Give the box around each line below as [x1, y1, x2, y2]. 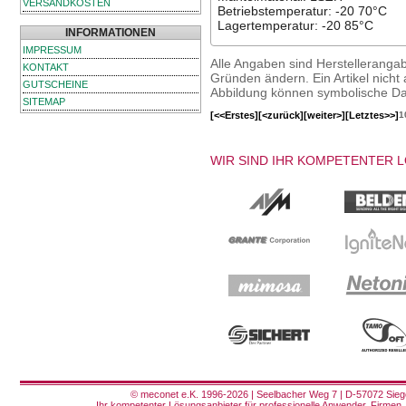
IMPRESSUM [23, 44, 82, 55]
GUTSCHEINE [23, 79, 88, 90]
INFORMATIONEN [65, 26, 156, 39]
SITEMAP [23, 96, 65, 107]
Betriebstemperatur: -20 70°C [217, 4, 387, 19]
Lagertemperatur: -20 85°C [217, 18, 373, 34]
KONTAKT [23, 62, 69, 72]
